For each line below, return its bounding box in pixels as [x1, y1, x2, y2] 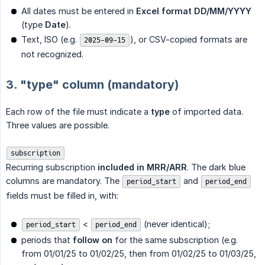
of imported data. [170, 106, 243, 117]
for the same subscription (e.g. [112, 234, 238, 245]
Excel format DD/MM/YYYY [136, 5, 251, 16]
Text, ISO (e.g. [21, 34, 79, 44]
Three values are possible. [6, 119, 109, 130]
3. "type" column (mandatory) [6, 77, 179, 92]
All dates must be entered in [21, 5, 136, 16]
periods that [21, 234, 73, 245]
